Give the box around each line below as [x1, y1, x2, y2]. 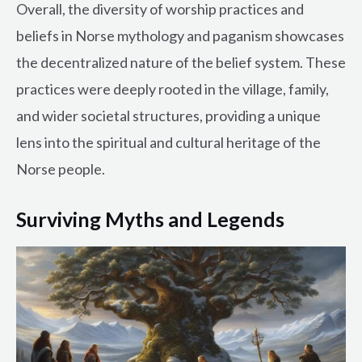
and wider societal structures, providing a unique [16, 107, 321, 125]
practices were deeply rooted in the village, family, [16, 80, 329, 99]
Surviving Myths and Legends [16, 207, 284, 232]
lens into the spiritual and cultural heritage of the [16, 133, 321, 152]
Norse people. [16, 160, 105, 179]
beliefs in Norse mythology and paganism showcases [16, 27, 344, 45]
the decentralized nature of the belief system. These [16, 53, 346, 72]
